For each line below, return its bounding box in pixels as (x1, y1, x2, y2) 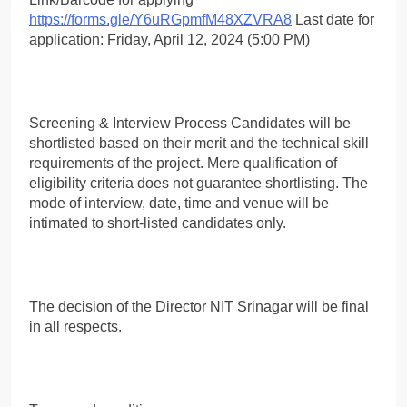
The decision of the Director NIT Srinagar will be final (29, 298, 369, 314)
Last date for (292, 11, 374, 27)
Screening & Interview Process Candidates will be (29, 114, 351, 131)
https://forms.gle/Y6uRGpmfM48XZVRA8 (29, 11, 292, 27)
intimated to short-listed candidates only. (29, 214, 286, 231)
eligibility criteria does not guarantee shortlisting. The (29, 174, 368, 191)
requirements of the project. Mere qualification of (29, 154, 337, 171)
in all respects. (29, 318, 122, 334)
